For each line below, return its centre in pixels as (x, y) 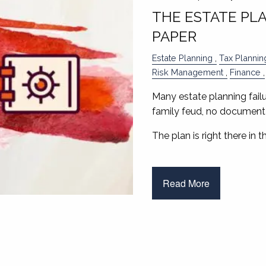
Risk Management (187, 72)
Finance (245, 72)
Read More (186, 183)
